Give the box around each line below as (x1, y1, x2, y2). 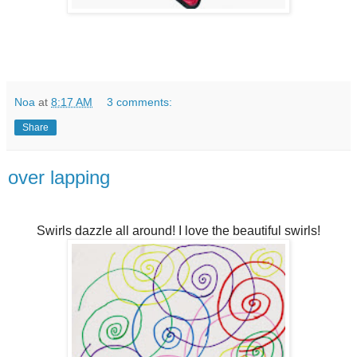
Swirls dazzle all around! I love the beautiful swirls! (37, 224, 320, 238)
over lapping (8, 166, 110, 188)
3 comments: (107, 95, 173, 108)
